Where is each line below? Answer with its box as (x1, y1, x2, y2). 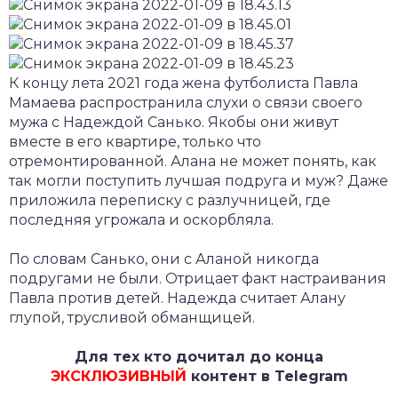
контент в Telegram (186, 368, 348, 386)
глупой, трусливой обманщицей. (9, 309, 255, 327)
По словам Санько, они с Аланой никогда (9, 251, 319, 268)
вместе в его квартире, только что (9, 133, 261, 151)
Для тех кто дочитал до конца (75, 348, 323, 366)
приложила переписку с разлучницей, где (9, 192, 330, 210)
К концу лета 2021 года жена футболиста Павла (9, 75, 358, 92)
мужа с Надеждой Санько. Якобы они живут (9, 114, 338, 131)
